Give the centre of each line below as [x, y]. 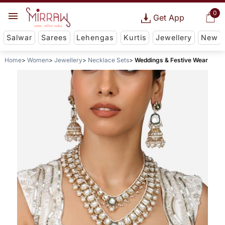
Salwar [19, 38]
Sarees [54, 38]
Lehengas [95, 38]
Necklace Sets [108, 60]
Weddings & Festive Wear [171, 60]
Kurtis [135, 38]
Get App [168, 18]
